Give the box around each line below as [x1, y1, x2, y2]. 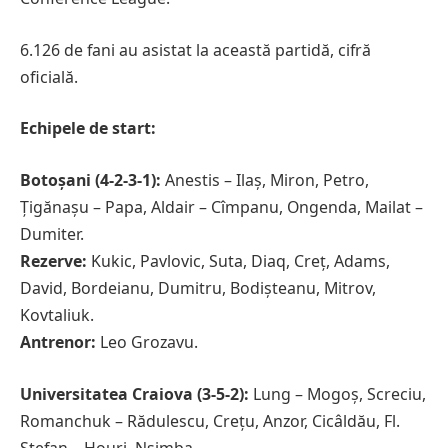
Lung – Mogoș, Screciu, [253, 382, 426, 405]
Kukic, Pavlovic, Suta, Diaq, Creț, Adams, [91, 250, 390, 273]
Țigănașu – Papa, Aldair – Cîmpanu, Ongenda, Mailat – [20, 196, 423, 219]
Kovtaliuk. [20, 304, 94, 327]
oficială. [20, 65, 78, 88]
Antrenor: [20, 331, 96, 354]
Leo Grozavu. [96, 331, 198, 354]
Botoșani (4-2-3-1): [20, 169, 165, 192]
